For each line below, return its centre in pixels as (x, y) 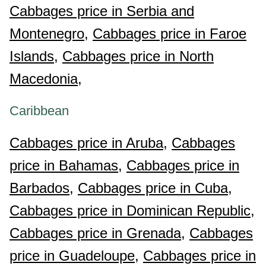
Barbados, (42, 188)
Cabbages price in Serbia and (102, 11)
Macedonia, (46, 79)
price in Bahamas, (66, 165)
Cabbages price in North (138, 56)
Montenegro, (49, 34)
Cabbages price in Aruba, (88, 143)
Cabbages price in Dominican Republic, (132, 210)
